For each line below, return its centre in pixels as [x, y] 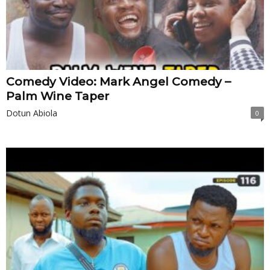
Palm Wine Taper [58, 96]
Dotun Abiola [32, 113]
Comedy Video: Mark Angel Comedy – [118, 82]
